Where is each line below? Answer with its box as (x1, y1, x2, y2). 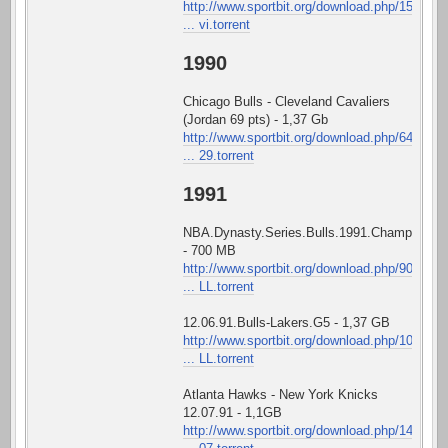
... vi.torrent (183, 16, 250, 32)
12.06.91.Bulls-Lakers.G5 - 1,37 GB (183, 314, 390, 330)
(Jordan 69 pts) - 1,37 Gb (183, 111, 328, 127)
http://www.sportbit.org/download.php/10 (183, 332, 413, 348)
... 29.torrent (183, 147, 254, 163)
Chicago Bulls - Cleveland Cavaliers (183, 93, 390, 109)
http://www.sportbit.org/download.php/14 (183, 422, 413, 438)
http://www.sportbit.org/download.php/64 (183, 129, 413, 145)
